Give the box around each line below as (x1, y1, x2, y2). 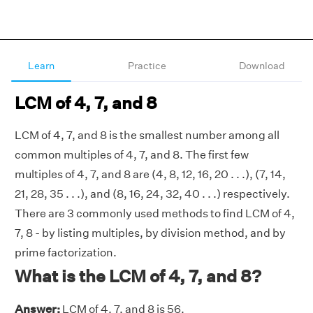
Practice (127, 59, 166, 72)
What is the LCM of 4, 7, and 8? (15, 266, 261, 286)
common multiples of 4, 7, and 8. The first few (15, 148, 249, 161)
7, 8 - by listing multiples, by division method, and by (15, 226, 286, 240)
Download (239, 59, 285, 72)
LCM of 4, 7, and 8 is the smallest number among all (15, 129, 279, 142)
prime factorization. (15, 246, 117, 259)
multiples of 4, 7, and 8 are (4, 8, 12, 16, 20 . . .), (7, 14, (15, 168, 286, 181)
